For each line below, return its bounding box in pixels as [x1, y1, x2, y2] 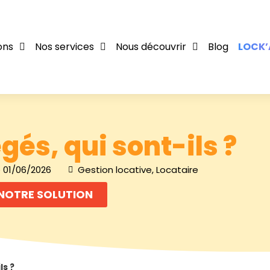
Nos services [34, 40, 94, 54]
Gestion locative [77, 163, 152, 176]
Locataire [155, 163, 198, 176]
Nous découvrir [115, 40, 186, 54]
